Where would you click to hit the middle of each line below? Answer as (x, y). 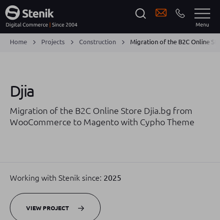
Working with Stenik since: (57, 178)
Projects (53, 42)
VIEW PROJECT (47, 208)
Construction (97, 42)
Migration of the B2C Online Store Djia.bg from (101, 110)
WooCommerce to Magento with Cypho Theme (102, 122)
